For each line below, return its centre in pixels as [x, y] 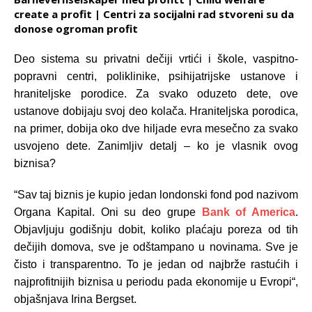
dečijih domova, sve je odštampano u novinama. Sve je [156, 247]
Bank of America [248, 212]
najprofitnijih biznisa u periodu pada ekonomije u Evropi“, [156, 281]
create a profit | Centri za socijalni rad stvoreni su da [154, 14]
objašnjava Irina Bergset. [77, 299]
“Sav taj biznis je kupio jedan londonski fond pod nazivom [156, 194]
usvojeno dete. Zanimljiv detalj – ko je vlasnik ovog [156, 146]
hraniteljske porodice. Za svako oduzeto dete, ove [156, 93]
